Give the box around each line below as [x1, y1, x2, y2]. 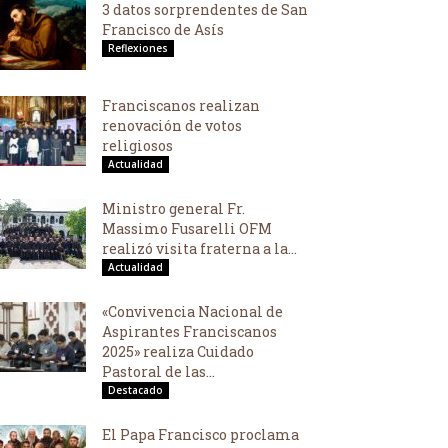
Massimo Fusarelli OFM [102, 219, 272, 238]
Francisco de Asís [102, 20, 224, 39]
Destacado [108, 383, 163, 397]
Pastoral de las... [102, 362, 215, 381]
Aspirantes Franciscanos [102, 322, 277, 341]
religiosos [102, 136, 173, 155]
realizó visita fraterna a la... [102, 239, 297, 258]
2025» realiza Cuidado [102, 342, 254, 361]
